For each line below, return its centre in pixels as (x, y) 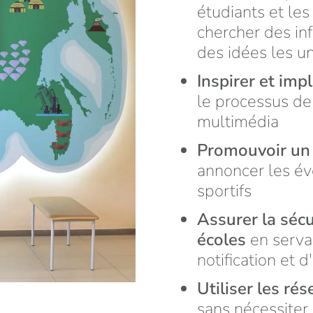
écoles (224, 239)
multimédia (238, 121)
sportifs (224, 190)
